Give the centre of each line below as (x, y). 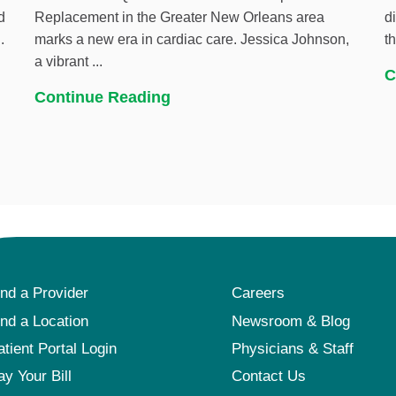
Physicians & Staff (293, 348)
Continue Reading (103, 97)
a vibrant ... (69, 62)
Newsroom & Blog (291, 321)
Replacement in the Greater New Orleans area (180, 18)
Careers (259, 293)
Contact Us (269, 377)
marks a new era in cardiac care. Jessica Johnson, (192, 40)
